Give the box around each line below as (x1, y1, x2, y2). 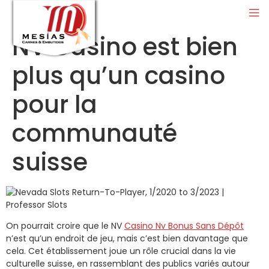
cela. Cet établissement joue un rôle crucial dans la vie (6, 245, 236, 258)
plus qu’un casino (12, 58, 225, 92)
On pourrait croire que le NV (6, 220, 124, 232)
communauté (12, 116, 177, 150)
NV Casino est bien (12, 29, 238, 64)
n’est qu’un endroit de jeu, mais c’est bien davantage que (6, 232, 248, 245)
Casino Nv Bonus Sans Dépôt (124, 220, 244, 232)
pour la (12, 87, 97, 121)
